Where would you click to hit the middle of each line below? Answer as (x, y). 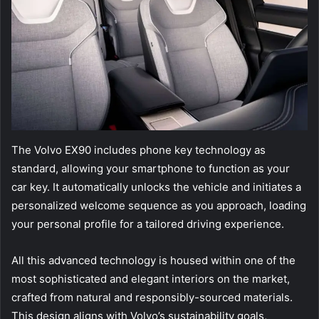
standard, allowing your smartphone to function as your (151, 168)
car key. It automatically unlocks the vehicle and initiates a (156, 187)
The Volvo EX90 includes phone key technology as (138, 150)
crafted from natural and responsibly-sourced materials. (152, 297)
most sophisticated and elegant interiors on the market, (151, 279)
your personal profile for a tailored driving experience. (148, 224)
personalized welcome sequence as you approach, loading (159, 205)
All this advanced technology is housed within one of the (153, 260)
